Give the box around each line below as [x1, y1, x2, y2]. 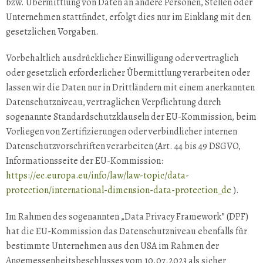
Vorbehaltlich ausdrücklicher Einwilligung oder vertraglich [6, 52, 239, 65]
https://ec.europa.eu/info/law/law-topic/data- [6, 169, 189, 182]
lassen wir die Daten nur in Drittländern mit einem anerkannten [6, 81, 255, 94]
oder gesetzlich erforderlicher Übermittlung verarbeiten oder [6, 66, 250, 79]
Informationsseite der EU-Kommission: [6, 154, 163, 167]
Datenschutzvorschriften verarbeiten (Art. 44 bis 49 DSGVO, [6, 140, 241, 153]
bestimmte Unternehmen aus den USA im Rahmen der [6, 240, 219, 252]
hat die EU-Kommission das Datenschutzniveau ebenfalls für [6, 225, 247, 238]
